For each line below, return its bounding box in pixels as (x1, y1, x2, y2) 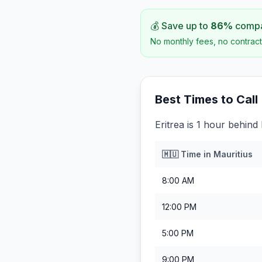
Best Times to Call (155, 92, 258, 106)
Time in (178, 149, 213, 159)
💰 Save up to (150, 20, 211, 32)
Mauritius (213, 149, 253, 159)
